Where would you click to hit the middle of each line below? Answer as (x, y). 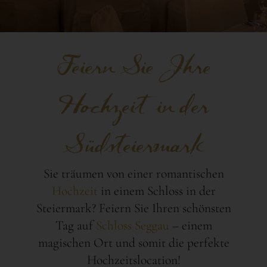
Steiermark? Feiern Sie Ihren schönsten (133, 208)
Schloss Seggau (132, 225)
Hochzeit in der (133, 105)
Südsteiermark (133, 145)
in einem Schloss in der (158, 190)
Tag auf (75, 225)
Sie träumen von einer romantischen (133, 173)
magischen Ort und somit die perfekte (133, 242)
